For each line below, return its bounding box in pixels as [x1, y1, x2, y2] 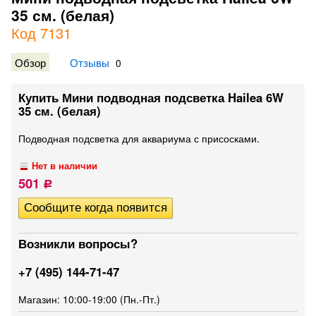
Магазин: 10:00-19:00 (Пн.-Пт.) [18, 292, 160, 306]
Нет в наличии [32, 159, 98, 172]
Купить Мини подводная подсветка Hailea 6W [18, 89, 284, 106]
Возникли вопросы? [18, 235, 138, 252]
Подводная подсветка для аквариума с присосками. [18, 131, 260, 145]
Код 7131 [11, 23, 71, 43]
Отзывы [70, 54, 109, 70]
